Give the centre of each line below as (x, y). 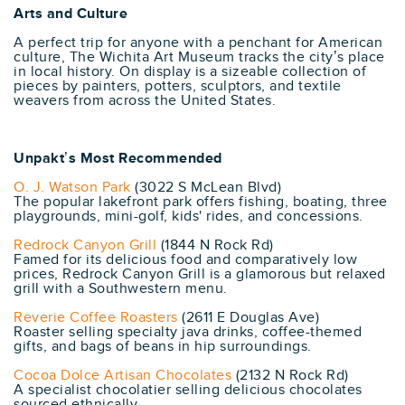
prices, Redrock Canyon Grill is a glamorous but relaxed (200, 274)
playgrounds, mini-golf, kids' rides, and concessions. (188, 216)
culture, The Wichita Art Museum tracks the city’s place (199, 57)
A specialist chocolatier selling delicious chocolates (188, 390)
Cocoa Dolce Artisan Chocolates (122, 375)
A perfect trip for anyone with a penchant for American (198, 42)
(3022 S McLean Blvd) (206, 187)
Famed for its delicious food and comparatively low (185, 259)
